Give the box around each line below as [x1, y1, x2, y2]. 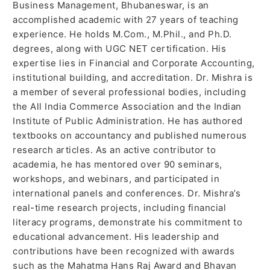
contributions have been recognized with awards [13, 245, 235, 257]
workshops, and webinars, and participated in [13, 172, 220, 184]
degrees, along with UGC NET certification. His [13, 42, 227, 54]
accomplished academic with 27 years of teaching [13, 13, 239, 25]
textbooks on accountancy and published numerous [13, 129, 247, 141]
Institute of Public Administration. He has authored [13, 115, 243, 127]
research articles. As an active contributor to [13, 143, 216, 155]
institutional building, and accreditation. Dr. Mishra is [13, 71, 253, 83]
